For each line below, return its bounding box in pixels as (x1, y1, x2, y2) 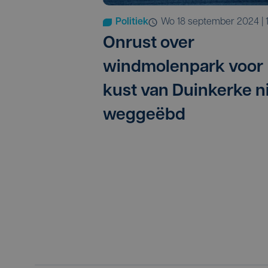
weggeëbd (103, 107, 185, 124)
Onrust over (103, 35, 194, 53)
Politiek (115, 17, 148, 28)
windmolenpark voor (103, 59, 263, 77)
